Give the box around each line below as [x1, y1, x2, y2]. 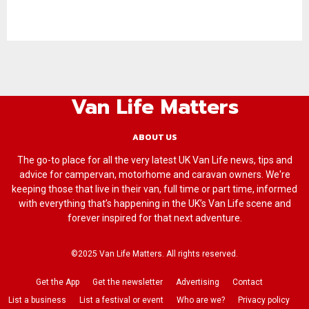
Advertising [175, 277, 219, 287]
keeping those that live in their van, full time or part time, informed [12, 183, 297, 195]
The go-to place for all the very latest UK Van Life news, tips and [17, 154, 292, 166]
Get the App [35, 277, 79, 287]
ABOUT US [132, 130, 177, 143]
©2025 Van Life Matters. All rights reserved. [71, 248, 238, 259]
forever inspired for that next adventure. [67, 212, 242, 223]
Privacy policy [238, 295, 290, 305]
